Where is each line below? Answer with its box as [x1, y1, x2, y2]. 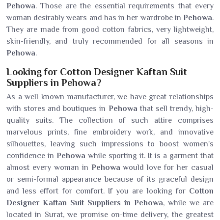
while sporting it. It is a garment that [88, 151, 214, 160]
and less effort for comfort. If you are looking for [6, 187, 189, 195]
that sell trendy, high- [139, 104, 214, 113]
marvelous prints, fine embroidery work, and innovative [6, 128, 214, 137]
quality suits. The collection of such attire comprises [6, 116, 214, 125]
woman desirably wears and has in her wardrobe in [6, 13, 183, 22]
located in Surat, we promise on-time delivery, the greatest [6, 210, 214, 219]
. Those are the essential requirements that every [35, 1, 214, 10]
